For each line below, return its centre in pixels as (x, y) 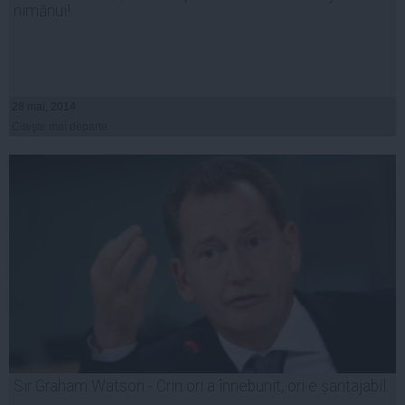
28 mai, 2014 (44, 107)
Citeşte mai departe (60, 127)
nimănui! (42, 11)
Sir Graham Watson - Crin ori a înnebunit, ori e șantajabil (200, 386)
